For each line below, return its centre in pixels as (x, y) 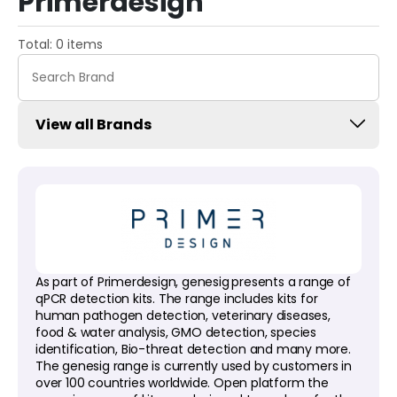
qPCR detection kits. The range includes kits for (177, 299)
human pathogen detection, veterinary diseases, (183, 315)
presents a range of (291, 282)
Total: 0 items (60, 44)
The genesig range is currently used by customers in (194, 366)
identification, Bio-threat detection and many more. (193, 349)
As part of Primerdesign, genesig (132, 282)
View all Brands (93, 125)
